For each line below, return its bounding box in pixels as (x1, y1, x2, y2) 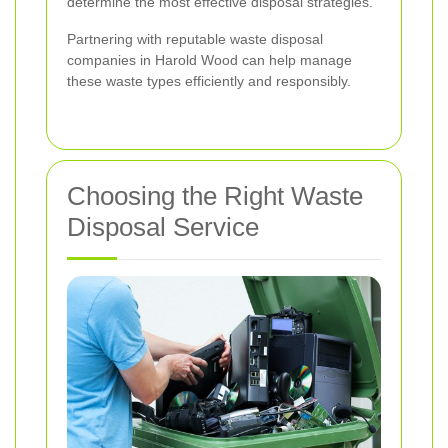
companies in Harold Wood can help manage (67, 51, 352, 68)
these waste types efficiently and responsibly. (67, 72, 351, 89)
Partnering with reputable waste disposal (67, 30, 323, 47)
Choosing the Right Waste (67, 180, 363, 211)
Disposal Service (67, 211, 259, 242)
